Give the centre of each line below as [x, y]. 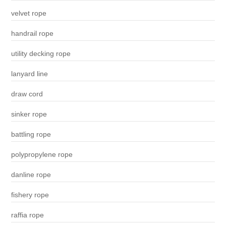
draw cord [27, 94]
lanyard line [29, 74]
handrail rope [32, 34]
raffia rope [27, 215]
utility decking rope [41, 54]
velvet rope [29, 13]
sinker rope [29, 114]
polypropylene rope [42, 155]
